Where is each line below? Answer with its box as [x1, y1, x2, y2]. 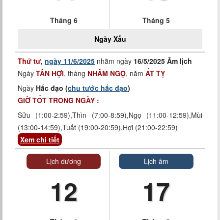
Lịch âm [144, 156, 168, 166]
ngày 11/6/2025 [45, 56, 95, 66]
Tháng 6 [50, 15, 78, 25]
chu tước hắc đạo [68, 83, 128, 93]
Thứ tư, [18, 56, 45, 66]
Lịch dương [46, 156, 81, 166]
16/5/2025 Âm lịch [134, 56, 192, 66]
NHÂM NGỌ [87, 68, 126, 78]
